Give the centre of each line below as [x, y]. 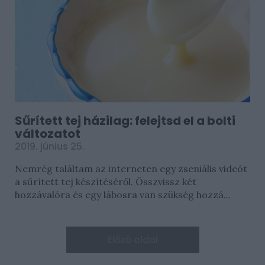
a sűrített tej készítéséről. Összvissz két [106, 182]
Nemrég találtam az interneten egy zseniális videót [131, 169]
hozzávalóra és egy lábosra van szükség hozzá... [123, 195]
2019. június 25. [50, 146]
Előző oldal [132, 240]
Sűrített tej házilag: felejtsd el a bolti [125, 121]
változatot [48, 134]
